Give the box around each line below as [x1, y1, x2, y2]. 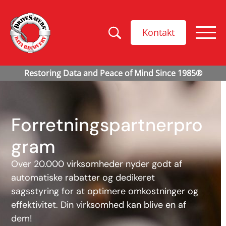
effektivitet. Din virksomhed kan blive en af [11, 198, 187, 211]
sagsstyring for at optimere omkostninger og [11, 185, 199, 197]
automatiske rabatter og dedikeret [11, 171, 155, 184]
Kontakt [142, 26, 175, 39]
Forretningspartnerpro [11, 112, 203, 137]
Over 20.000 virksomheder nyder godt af [11, 157, 183, 170]
